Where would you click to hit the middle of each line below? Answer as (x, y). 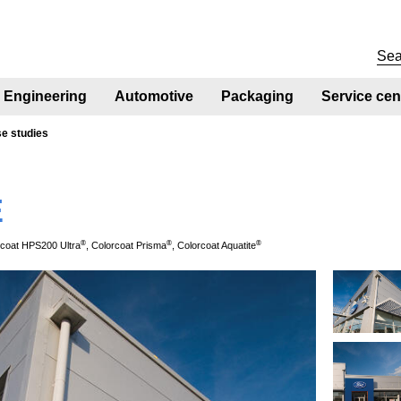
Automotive (154, 96)
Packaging (258, 96)
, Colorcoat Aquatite (214, 245)
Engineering (46, 96)
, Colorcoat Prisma (127, 245)
